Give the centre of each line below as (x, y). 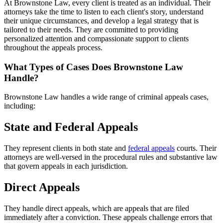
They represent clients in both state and (66, 148)
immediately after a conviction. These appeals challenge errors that (108, 217)
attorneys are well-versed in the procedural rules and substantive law (111, 157)
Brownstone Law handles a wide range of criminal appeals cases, (106, 97)
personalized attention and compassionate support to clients (96, 38)
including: (20, 106)
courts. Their (196, 148)
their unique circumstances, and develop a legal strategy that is (101, 20)
